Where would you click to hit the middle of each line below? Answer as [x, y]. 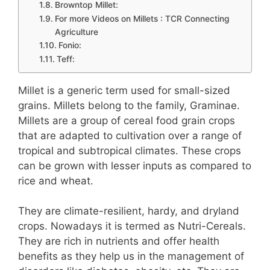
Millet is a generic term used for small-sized [124, 90]
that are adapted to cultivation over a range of [130, 135]
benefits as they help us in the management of [131, 256]
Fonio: [70, 45]
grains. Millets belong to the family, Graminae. [129, 105]
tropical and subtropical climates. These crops [130, 150]
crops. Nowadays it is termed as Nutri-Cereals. [132, 226]
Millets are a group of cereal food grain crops [127, 120]
